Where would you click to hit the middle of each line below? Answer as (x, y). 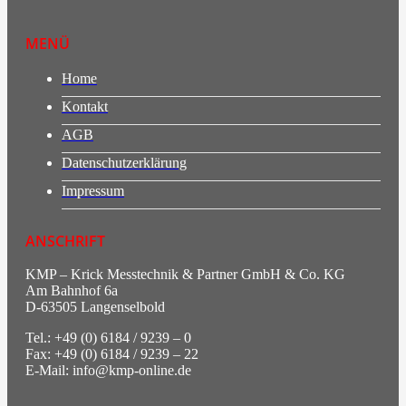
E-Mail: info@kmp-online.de (108, 371)
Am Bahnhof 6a (72, 291)
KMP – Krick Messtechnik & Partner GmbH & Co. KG (185, 275)
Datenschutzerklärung (124, 163)
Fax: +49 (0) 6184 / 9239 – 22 (112, 354)
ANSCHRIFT (65, 242)
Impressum (93, 191)
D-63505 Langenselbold (95, 307)
